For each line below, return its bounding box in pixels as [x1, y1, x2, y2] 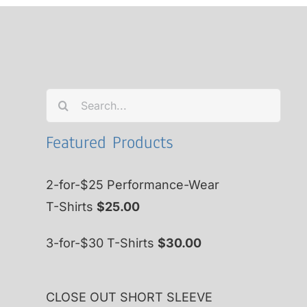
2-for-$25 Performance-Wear [46, 177, 220, 192]
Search [45, 91, 88, 106]
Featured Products [46, 131, 173, 154]
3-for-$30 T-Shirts [46, 236, 155, 250]
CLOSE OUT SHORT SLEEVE [46, 290, 213, 304]
